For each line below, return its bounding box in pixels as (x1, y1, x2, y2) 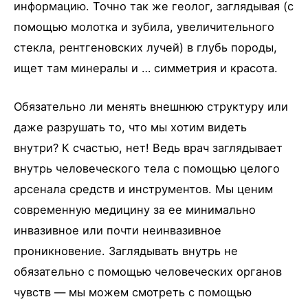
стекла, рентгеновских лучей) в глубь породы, (14, 40, 277, 54)
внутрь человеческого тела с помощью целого (14, 162, 280, 176)
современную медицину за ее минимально (14, 203, 256, 217)
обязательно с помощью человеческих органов (14, 265, 282, 279)
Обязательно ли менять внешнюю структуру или (14, 100, 288, 114)
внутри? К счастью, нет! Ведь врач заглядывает (14, 141, 283, 155)
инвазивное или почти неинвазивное (14, 223, 221, 238)
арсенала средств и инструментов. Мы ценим (14, 182, 273, 197)
